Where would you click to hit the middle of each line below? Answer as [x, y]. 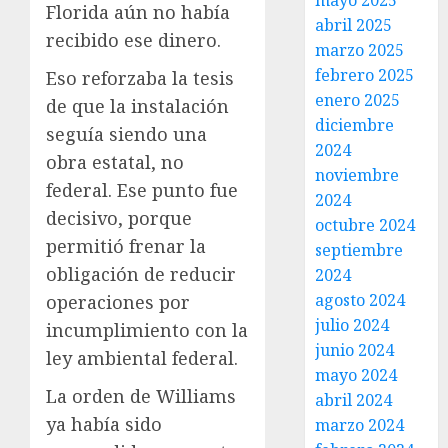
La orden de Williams [141, 396]
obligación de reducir [141, 274]
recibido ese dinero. [133, 40]
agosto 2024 [360, 300]
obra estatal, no [115, 162]
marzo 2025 [360, 50]
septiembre [359, 250]
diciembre [355, 125]
